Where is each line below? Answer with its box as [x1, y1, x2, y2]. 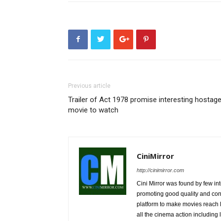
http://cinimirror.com [137, 167, 184, 173]
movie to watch [68, 105, 118, 114]
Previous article [68, 82, 110, 89]
